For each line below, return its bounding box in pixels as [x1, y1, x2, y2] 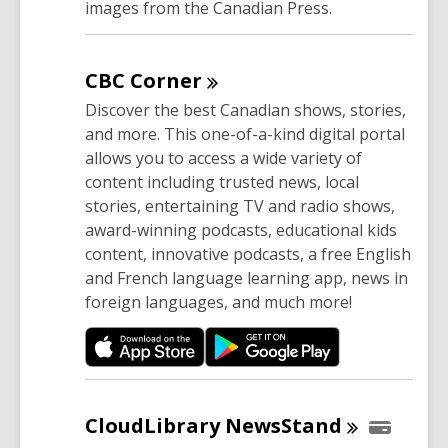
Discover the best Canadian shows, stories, [85, 98, 406, 121]
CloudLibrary [85, 411, 225, 439]
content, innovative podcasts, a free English [85, 242, 411, 265]
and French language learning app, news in [85, 266, 408, 289]
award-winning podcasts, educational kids [85, 218, 397, 241]
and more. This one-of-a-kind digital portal [85, 122, 405, 145]
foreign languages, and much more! [85, 290, 352, 313]
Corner [130, 66, 202, 94]
